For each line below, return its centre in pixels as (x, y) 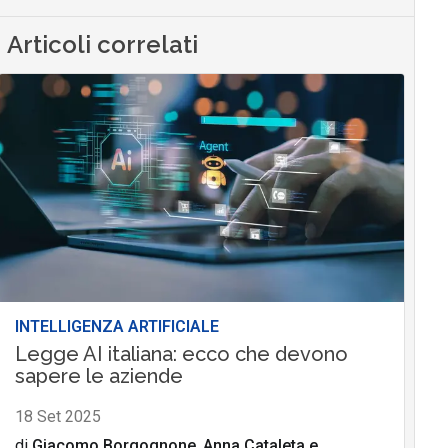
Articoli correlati (103, 44)
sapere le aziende (98, 375)
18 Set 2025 (57, 416)
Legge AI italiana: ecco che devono (181, 353)
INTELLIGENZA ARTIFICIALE (116, 326)
